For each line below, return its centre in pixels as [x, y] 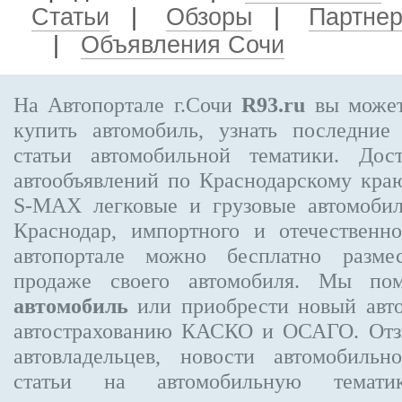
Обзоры [209, 17]
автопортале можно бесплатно [178, 255]
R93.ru [274, 105]
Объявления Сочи [183, 45]
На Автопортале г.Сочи [128, 105]
